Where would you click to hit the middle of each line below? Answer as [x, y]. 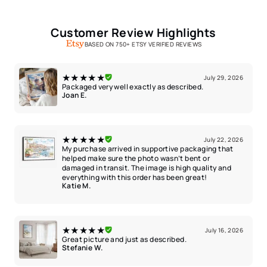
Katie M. [77, 185]
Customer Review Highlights [133, 32]
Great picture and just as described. [125, 239]
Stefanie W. [83, 247]
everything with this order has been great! [135, 177]
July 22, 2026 [223, 139]
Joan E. [74, 95]
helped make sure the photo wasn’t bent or [136, 158]
